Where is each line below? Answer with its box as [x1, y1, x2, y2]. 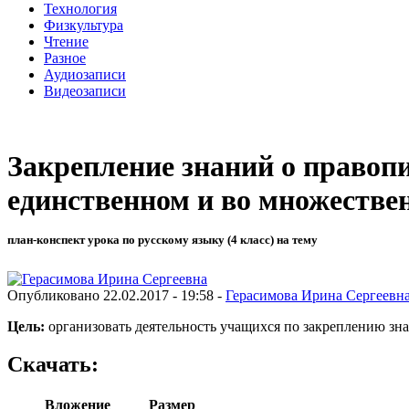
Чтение [44, 33, 89, 49]
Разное [44, 49, 86, 66]
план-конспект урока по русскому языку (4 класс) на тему [7, 233, 318, 247]
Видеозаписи [44, 82, 126, 99]
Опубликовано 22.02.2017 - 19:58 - [7, 287, 225, 303]
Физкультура [44, 16, 123, 33]
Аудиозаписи [44, 66, 126, 82]
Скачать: [7, 352, 99, 377]
